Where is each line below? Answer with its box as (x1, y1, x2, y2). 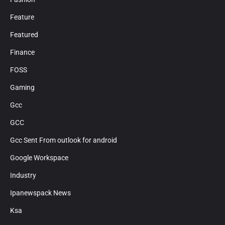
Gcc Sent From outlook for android (10, 136, 117, 145)
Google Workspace (10, 154, 68, 162)
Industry (10, 171, 36, 180)
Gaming (10, 83, 35, 92)
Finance (10, 48, 35, 57)
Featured (10, 31, 38, 39)
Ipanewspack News (10, 189, 71, 197)
